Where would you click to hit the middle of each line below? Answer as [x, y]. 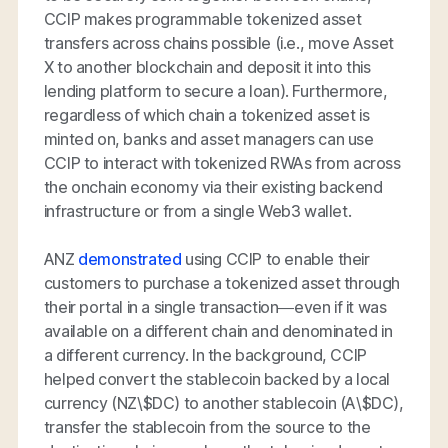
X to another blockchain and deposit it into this [207, 66]
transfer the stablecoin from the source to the [207, 426]
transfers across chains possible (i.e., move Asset [218, 42]
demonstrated [130, 258]
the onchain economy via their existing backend [213, 186]
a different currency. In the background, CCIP [205, 354]
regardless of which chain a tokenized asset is [206, 114]
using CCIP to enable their [275, 258]
